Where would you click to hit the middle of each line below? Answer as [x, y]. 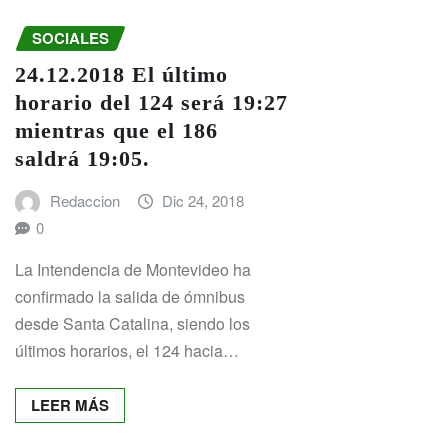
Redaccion [84, 200]
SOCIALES [70, 37]
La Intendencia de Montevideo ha [133, 270]
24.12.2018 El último [121, 74]
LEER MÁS [70, 405]
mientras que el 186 [116, 130]
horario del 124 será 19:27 [151, 102]
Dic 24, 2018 [203, 200]
